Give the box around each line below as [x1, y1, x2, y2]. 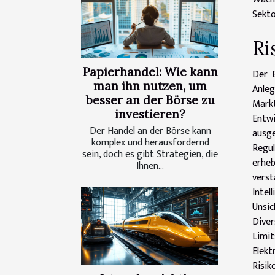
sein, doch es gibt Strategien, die [82, 145, 218, 163]
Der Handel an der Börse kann [89, 122, 211, 139]
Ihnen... [136, 157, 164, 174]
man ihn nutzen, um [93, 78, 207, 93]
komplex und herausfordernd [91, 134, 209, 151]
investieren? [115, 106, 185, 122]
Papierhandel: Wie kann [82, 64, 218, 79]
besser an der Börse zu [85, 92, 215, 107]
